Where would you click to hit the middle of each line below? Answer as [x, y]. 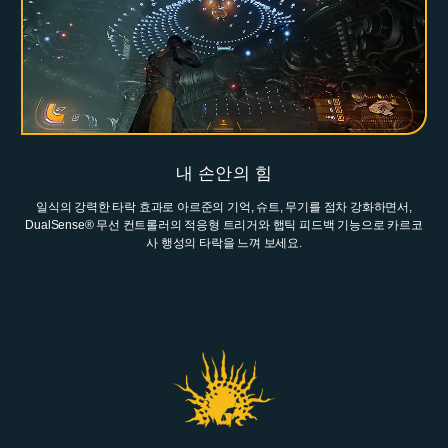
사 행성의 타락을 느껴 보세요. [224, 242]
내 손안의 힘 [224, 173]
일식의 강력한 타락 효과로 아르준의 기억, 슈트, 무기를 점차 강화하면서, [224, 206]
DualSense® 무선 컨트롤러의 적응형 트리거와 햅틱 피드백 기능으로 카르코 [224, 224]
